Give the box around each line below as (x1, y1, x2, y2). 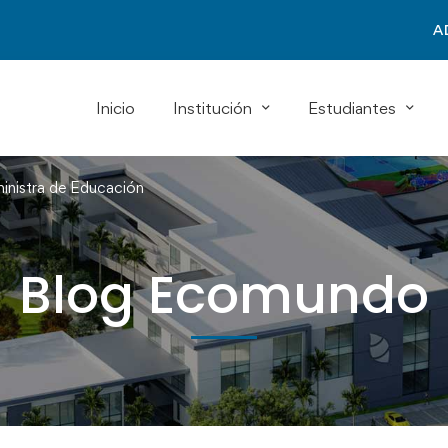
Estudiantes (308, 97, 396, 118)
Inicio (96, 97, 135, 118)
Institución (173, 97, 252, 118)
